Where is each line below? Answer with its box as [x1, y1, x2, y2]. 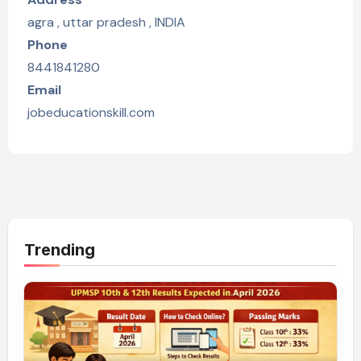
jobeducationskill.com [27, 103, 155, 121]
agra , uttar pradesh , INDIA [27, 13, 185, 31]
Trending [23, 239, 95, 259]
